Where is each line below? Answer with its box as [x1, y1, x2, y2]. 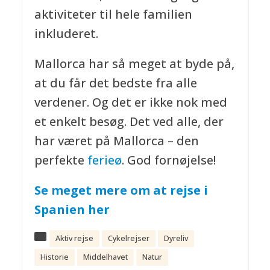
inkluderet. [34, 25, 98, 42]
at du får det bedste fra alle [34, 74, 197, 91]
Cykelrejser [107, 233, 149, 243]
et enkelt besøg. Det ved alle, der [34, 113, 224, 130]
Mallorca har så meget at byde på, [34, 55, 234, 72]
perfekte [34, 151, 87, 168]
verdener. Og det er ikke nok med [34, 93, 227, 110]
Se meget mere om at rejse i [34, 181, 208, 198]
